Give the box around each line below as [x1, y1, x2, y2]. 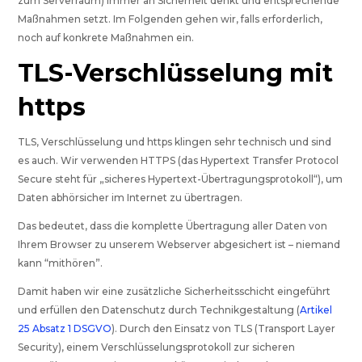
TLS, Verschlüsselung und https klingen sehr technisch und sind [18, 136, 332, 149]
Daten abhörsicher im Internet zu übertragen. [18, 192, 243, 204]
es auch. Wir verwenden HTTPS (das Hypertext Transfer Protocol [18, 154, 339, 167]
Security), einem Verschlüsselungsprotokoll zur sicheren [18, 341, 296, 354]
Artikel [300, 304, 333, 317]
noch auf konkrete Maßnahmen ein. [18, 32, 195, 44]
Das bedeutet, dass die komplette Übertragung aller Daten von [18, 220, 328, 233]
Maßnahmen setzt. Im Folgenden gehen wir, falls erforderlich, [18, 13, 323, 26]
